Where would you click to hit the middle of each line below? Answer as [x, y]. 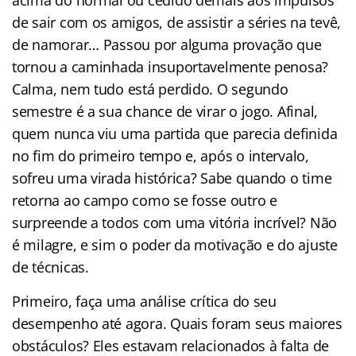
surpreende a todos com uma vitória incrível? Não [175, 222]
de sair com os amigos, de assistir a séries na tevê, [176, 22]
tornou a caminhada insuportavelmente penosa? [170, 66]
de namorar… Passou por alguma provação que [167, 44]
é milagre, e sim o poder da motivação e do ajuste [175, 244]
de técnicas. [50, 267]
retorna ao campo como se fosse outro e [145, 200]
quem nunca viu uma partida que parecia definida [175, 133]
